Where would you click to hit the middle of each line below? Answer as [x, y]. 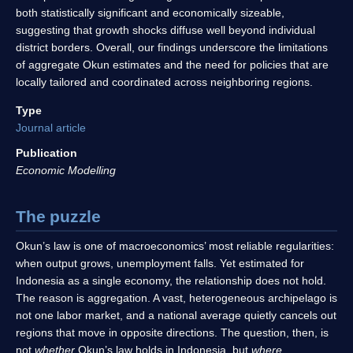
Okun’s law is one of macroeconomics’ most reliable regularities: [175, 246]
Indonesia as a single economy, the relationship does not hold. [171, 281]
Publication [46, 153]
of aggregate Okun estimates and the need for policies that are [172, 65]
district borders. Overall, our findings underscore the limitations [172, 48]
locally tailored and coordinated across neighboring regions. [164, 82]
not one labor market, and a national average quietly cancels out [176, 316]
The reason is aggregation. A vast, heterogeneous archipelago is [176, 298]
